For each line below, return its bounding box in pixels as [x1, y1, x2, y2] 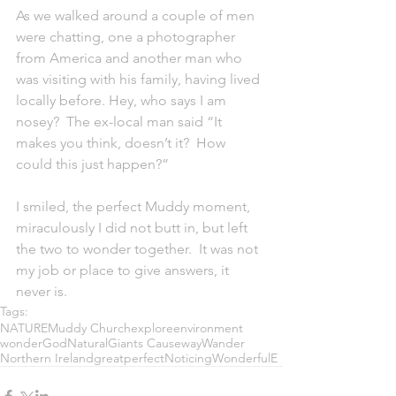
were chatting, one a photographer [16, 28, 239, 45]
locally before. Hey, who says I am [16, 92, 230, 109]
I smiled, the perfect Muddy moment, [16, 198, 254, 215]
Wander [202, 335, 245, 351]
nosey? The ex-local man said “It [16, 113, 225, 130]
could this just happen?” [16, 156, 169, 172]
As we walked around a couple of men [16, 7, 258, 24]
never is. [16, 283, 74, 300]
